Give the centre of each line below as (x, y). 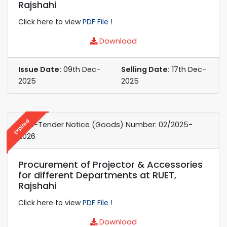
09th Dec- (81, 69)
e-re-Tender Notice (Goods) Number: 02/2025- (105, 124)
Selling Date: (145, 69)
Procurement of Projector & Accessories (110, 164)
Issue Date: (40, 69)
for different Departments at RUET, (97, 175)
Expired (22, 126)
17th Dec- (188, 69)
